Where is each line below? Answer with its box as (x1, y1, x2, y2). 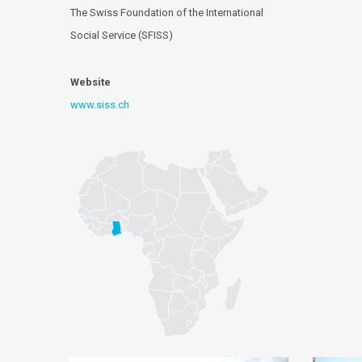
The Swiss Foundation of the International (70, 6, 263, 19)
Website (70, 76, 111, 88)
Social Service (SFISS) (70, 29, 173, 41)
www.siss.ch (70, 99, 129, 111)
